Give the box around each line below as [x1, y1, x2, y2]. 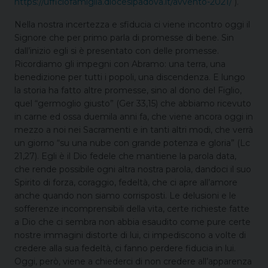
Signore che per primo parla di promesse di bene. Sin [14, 32, 234, 43]
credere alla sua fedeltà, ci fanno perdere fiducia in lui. [14, 242, 236, 254]
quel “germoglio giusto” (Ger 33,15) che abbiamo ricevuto [14, 98, 251, 109]
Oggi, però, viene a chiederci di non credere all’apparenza [14, 255, 252, 267]
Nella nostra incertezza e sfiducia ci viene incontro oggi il [14, 19, 250, 30]
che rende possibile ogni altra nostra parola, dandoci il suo [14, 163, 251, 175]
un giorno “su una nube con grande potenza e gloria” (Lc [14, 137, 250, 148]
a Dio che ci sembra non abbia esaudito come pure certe [14, 216, 251, 227]
